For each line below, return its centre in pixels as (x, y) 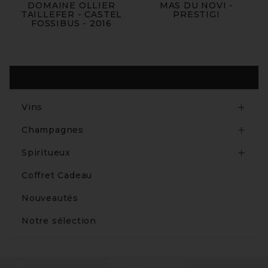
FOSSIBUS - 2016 (71, 24)
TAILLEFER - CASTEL (71, 15)
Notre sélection (59, 221)
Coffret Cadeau (57, 176)
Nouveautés (50, 198)
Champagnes (53, 130)
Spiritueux (46, 153)
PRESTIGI (197, 15)
